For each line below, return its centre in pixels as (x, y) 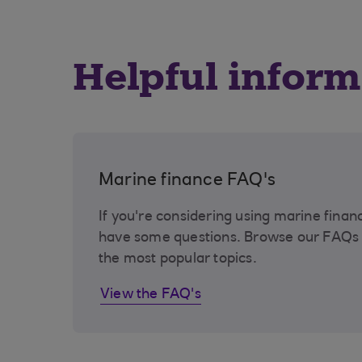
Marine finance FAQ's (187, 181)
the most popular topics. (178, 259)
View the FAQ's (151, 295)
